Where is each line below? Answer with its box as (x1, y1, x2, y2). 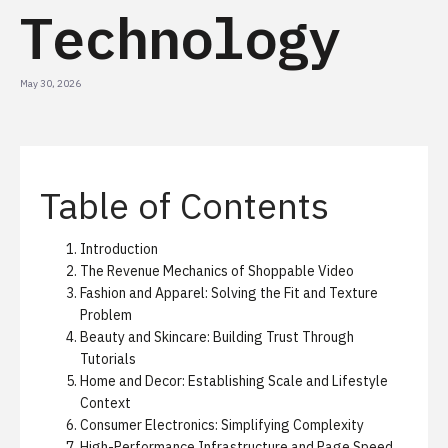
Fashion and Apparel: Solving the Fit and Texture (80, 284, 378, 302)
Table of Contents (40, 182, 329, 229)
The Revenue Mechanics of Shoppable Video (80, 262, 354, 280)
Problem (80, 306, 132, 324)
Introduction (80, 240, 158, 258)
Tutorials (80, 350, 136, 368)
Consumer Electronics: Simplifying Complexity (80, 416, 364, 434)
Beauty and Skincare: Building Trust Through (80, 328, 354, 346)
